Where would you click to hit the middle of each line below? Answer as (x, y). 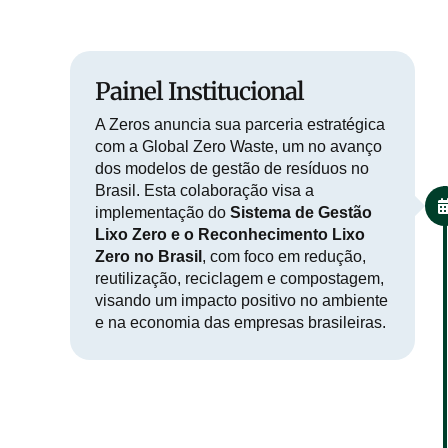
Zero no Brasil (148, 256)
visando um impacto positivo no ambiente (241, 300)
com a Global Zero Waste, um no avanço (238, 146)
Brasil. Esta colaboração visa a (204, 190)
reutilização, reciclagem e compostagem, (239, 278)
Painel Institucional (199, 91)
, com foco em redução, (284, 256)
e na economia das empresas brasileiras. (240, 322)
